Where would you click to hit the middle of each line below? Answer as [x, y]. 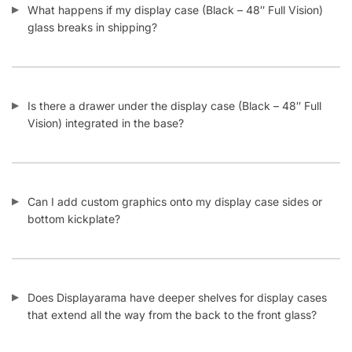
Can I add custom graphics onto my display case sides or [175, 181]
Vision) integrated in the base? [106, 103]
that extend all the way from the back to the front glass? [172, 295]
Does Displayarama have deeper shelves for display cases [177, 277]
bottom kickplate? [74, 199]
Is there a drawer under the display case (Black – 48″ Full [174, 86]
